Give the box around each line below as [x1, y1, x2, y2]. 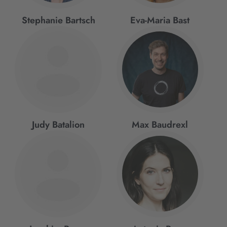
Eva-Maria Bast [130, 14, 190, 27]
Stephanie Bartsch [21, 14, 95, 27]
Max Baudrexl [132, 118, 188, 131]
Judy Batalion [32, 118, 85, 131]
